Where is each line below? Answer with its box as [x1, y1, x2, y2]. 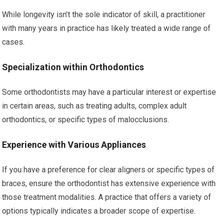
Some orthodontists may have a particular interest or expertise [2, 87, 217, 97]
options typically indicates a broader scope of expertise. [2, 206, 196, 216]
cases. [2, 37, 25, 47]
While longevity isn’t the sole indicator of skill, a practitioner [2, 9, 206, 19]
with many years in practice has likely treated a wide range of [2, 23, 211, 33]
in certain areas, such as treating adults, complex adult [2, 101, 187, 110]
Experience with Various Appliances [2, 139, 146, 150]
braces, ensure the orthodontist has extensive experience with [2, 178, 216, 188]
